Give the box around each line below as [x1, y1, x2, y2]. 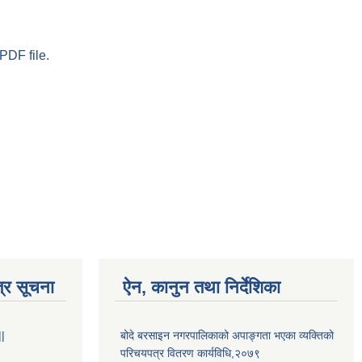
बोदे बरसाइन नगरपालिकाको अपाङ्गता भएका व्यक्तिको [120, 328, 334, 342]
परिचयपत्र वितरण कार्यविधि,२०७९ [120, 346, 260, 360]
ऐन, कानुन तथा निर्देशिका [123, 276, 280, 297]
